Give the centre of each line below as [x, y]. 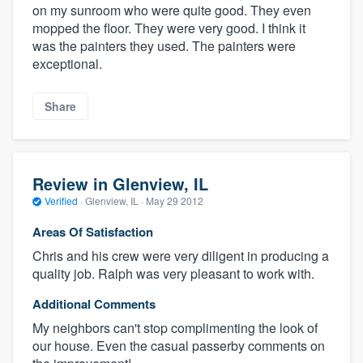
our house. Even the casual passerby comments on [179, 345]
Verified [61, 201]
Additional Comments [94, 303]
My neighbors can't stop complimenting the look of [175, 327]
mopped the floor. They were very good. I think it [169, 28]
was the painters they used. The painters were [164, 45]
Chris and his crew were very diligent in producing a [181, 255]
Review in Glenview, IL [120, 184]
